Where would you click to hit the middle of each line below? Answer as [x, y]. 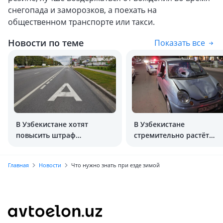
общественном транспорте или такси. [81, 22]
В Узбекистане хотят [52, 124]
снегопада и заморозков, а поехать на [82, 10]
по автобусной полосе [56, 157]
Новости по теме [46, 43]
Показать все [180, 43]
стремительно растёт [171, 135]
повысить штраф [46, 135]
